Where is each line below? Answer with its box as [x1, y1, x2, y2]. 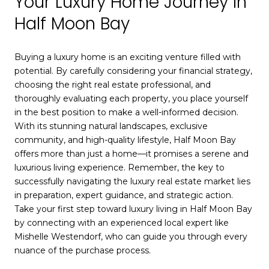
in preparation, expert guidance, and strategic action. [14, 190, 233, 201]
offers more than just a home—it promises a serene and [14, 148, 249, 160]
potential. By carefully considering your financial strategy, [14, 65, 252, 77]
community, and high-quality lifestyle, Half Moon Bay [14, 134, 236, 146]
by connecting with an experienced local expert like [14, 217, 229, 229]
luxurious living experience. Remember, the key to [14, 162, 225, 174]
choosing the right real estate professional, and [14, 79, 211, 91]
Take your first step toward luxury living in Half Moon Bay [14, 204, 252, 215]
